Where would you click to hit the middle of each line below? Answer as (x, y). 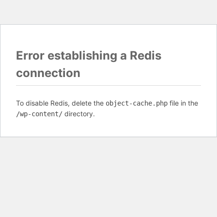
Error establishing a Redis (89, 55)
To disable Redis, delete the (61, 103)
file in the (183, 103)
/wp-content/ (39, 114)
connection (48, 73)
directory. (79, 114)
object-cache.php (137, 103)
